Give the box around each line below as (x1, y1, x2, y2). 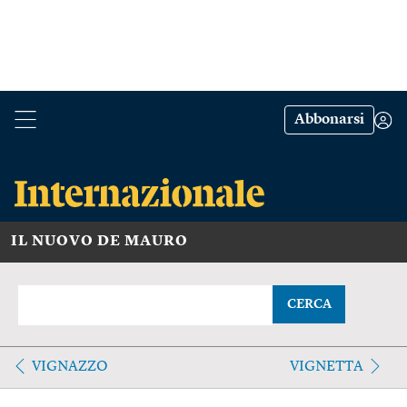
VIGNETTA (289, 359, 363, 374)
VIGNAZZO (32, 359, 108, 374)
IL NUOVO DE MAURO (11, 233, 188, 249)
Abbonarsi (294, 113, 364, 127)
